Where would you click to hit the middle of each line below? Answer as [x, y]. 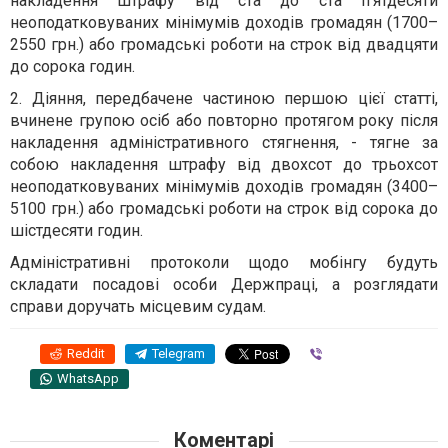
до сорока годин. [72, 66]
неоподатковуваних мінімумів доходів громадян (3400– [224, 186]
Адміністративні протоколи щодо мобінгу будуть [224, 262]
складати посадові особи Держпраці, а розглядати [224, 284]
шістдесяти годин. [76, 230]
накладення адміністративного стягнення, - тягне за [224, 142]
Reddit [86, 353]
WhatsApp [88, 378]
